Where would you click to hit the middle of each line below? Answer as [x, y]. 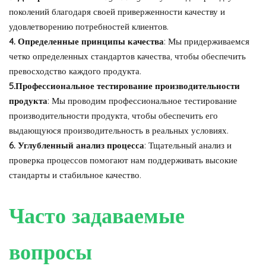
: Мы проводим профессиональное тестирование [142, 100]
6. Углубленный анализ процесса [77, 145]
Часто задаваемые [97, 215]
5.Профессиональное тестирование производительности [124, 85]
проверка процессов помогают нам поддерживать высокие [123, 160]
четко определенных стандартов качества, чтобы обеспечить [127, 56]
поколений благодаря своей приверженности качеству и [117, 11]
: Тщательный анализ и [188, 145]
